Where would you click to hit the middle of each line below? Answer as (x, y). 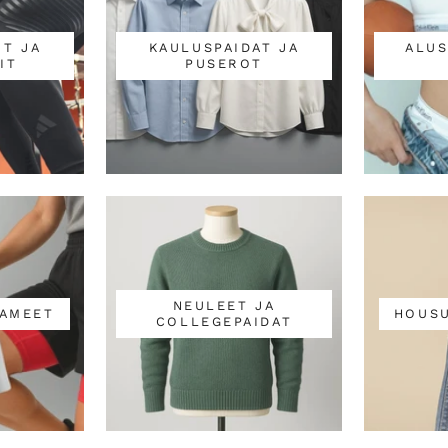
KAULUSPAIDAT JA (224, 48)
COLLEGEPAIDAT (224, 321)
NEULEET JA (224, 305)
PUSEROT (224, 64)
